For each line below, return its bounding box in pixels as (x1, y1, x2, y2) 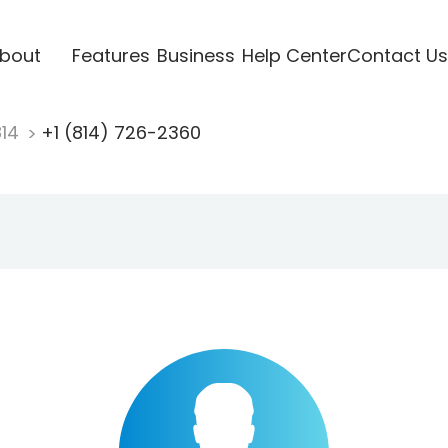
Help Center (241, 42, 347, 68)
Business (156, 42, 235, 68)
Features (71, 42, 150, 68)
